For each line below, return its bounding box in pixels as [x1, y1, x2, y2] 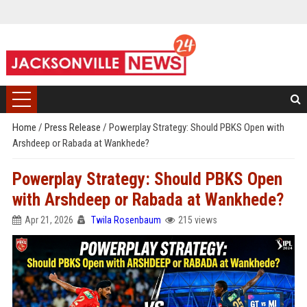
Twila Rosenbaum [90, 214, 161, 225]
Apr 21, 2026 [24, 214, 73, 225]
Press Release [44, 121, 103, 134]
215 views [177, 214, 217, 225]
